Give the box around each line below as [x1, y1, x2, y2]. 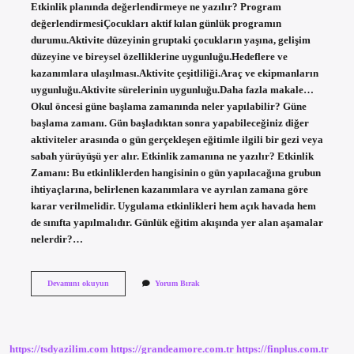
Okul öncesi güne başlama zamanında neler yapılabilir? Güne [30, 100, 307, 112]
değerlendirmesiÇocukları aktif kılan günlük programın [30, 17, 281, 29]
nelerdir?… [30, 233, 83, 245]
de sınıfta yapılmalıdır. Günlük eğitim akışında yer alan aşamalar [30, 217, 323, 228]
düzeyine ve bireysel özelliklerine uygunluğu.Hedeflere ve [30, 51, 288, 62]
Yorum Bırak [154, 278, 200, 288]
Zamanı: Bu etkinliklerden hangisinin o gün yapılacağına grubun [30, 167, 321, 179]
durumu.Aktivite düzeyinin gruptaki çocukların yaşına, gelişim [30, 34, 311, 46]
